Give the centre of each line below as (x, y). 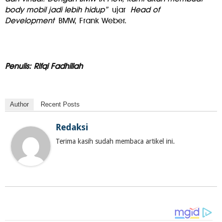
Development (29, 21)
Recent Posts (60, 105)
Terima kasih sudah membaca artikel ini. (115, 141)
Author (19, 105)
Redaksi (72, 127)
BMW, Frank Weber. (90, 21)
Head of (145, 10)
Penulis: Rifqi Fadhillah (44, 66)
